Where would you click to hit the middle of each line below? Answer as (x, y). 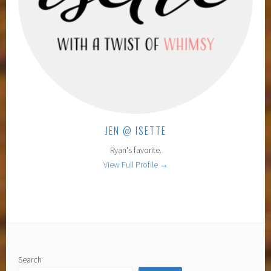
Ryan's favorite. (135, 150)
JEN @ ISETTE (135, 130)
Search (30, 259)
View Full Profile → (135, 164)
